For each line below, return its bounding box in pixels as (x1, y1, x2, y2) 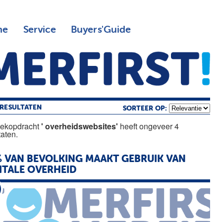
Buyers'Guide (70, 25, 131, 35)
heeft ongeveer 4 (118, 120, 179, 132)
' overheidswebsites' (41, 120, 118, 132)
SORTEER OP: (122, 105, 169, 112)
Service (22, 25, 56, 35)
